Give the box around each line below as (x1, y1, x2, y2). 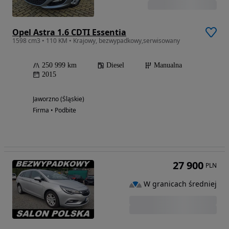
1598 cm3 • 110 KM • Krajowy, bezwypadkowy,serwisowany (12, 36, 180, 45)
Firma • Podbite (33, 105, 76, 114)
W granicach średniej (144, 179, 217, 189)
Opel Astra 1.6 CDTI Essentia (12, 26, 126, 38)
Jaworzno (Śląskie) (33, 94, 84, 103)
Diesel (106, 61, 124, 69)
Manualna (154, 61, 182, 69)
